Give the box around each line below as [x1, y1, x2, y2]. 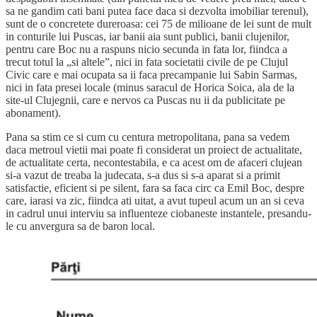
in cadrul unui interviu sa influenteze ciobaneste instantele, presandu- [6, 207, 311, 219]
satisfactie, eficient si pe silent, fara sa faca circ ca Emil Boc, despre [6, 181, 304, 194]
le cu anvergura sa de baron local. [6, 219, 155, 232]
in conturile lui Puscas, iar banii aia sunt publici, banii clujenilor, [6, 30, 289, 42]
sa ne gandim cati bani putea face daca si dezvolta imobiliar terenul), [6, 4, 309, 17]
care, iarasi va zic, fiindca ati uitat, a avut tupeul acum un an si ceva [6, 194, 304, 207]
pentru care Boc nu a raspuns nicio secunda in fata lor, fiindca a [6, 42, 287, 55]
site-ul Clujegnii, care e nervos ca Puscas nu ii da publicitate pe [6, 93, 285, 106]
